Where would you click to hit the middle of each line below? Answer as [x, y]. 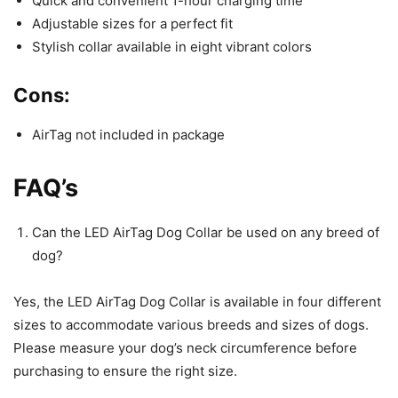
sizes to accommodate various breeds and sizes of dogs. [191, 324]
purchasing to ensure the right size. [125, 370]
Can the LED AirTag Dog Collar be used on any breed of [206, 232]
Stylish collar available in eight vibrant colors [172, 46]
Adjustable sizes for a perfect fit [132, 23]
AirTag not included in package [128, 134]
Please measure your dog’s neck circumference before [185, 347]
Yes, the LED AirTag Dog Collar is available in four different [197, 301]
